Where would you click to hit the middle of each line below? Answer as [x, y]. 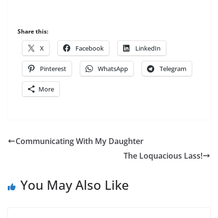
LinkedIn [148, 48]
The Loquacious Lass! [163, 155]
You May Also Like [75, 185]
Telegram [173, 68]
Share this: [33, 31]
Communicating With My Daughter [80, 141]
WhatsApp [113, 68]
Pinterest [53, 68]
